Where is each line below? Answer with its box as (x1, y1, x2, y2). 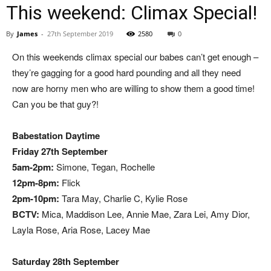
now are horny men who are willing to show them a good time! (12, 82, 255, 95)
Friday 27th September (12, 145, 108, 158)
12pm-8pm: (12, 176, 59, 190)
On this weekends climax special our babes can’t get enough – (12, 50, 258, 64)
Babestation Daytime (12, 129, 100, 143)
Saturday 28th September (12, 255, 119, 269)
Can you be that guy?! (12, 97, 99, 111)
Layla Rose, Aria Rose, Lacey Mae (12, 223, 150, 237)
